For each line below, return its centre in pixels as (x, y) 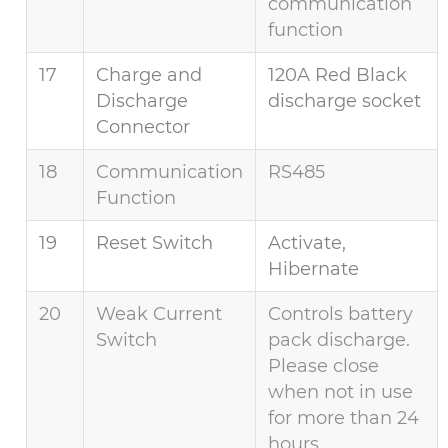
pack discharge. (339, 340)
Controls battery (341, 314)
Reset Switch (155, 243)
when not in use (341, 392)
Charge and (149, 75)
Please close (324, 366)
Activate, (307, 243)
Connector (143, 127)
